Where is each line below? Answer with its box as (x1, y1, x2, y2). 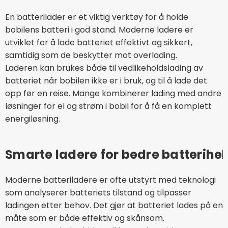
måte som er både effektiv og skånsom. (5, 212, 164, 224)
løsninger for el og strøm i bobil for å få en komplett (5, 100, 212, 112)
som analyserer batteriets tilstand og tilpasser (5, 186, 191, 198)
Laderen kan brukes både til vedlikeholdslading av (5, 62, 203, 74)
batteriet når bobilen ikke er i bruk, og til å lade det (5, 74, 207, 87)
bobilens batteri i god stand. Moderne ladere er (5, 23, 193, 36)
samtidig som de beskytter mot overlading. (5, 49, 177, 61)
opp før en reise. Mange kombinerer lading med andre (5, 87, 221, 99)
